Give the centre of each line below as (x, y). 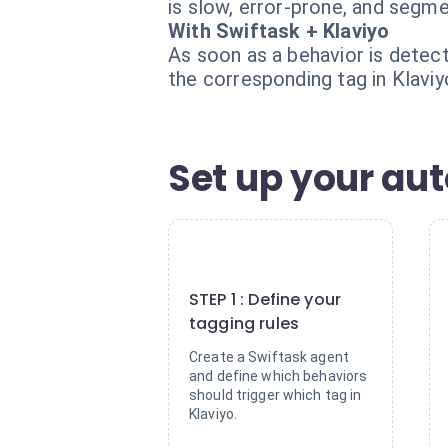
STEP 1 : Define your (265, 299)
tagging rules (244, 323)
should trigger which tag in (275, 395)
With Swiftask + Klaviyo (279, 31)
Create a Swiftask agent (269, 357)
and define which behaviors (278, 376)
